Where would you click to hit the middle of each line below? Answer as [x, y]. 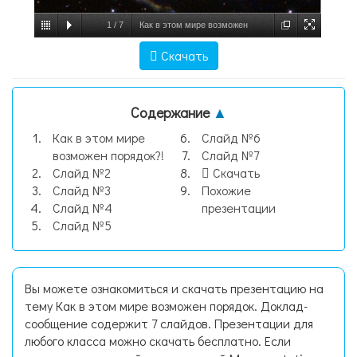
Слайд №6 [231, 137]
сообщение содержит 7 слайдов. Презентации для [169, 323]
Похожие [226, 190]
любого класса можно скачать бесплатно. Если [158, 341]
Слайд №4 [82, 208]
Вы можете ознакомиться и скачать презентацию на [174, 288]
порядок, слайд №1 [177, 48]
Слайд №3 [82, 190]
